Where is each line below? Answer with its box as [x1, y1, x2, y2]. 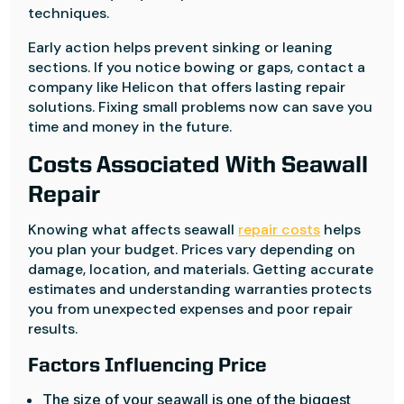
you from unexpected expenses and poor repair [28, 299, 353, 318]
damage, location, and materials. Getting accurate [28, 260, 374, 279]
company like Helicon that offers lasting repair [28, 78, 346, 96]
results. [28, 319, 78, 338]
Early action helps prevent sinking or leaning [28, 38, 334, 57]
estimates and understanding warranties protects [28, 280, 372, 298]
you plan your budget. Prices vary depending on [28, 240, 356, 259]
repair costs [238, 220, 321, 239]
